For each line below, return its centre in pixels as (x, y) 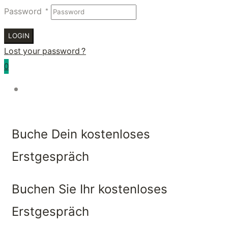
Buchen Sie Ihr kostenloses (90, 189)
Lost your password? (45, 51)
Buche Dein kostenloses (81, 134)
